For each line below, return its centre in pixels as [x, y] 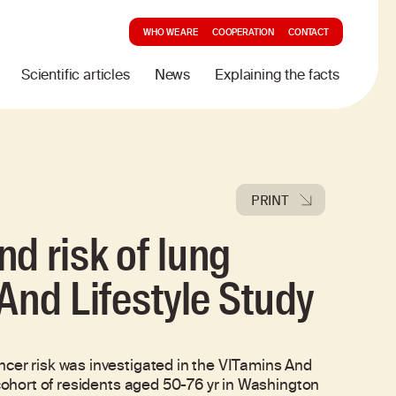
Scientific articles [75, 77]
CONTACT [308, 34]
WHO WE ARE [171, 34]
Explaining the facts [277, 77]
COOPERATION [243, 34]
